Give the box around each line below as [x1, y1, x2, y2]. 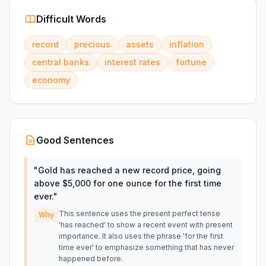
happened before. [59, 254, 123, 263]
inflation [169, 39, 204, 49]
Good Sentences [36, 134, 114, 146]
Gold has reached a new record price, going [38, 165, 221, 175]
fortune [176, 57, 207, 67]
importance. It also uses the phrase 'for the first [59, 232, 223, 240]
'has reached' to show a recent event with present [59, 220, 233, 229]
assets [126, 39, 154, 49]
